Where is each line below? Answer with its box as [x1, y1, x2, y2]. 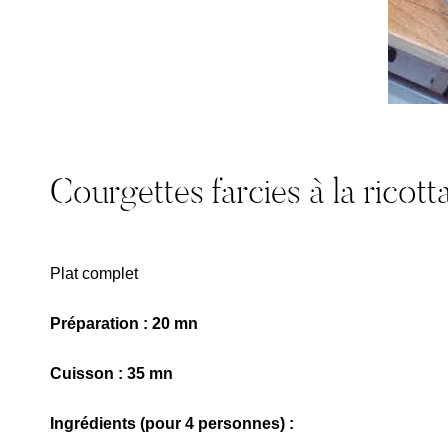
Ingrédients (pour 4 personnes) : [50, 415, 294, 432]
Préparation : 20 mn [50, 315, 198, 332]
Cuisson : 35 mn [50, 365, 173, 382]
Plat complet [50, 265, 138, 282]
